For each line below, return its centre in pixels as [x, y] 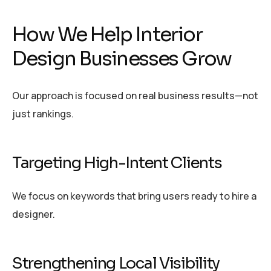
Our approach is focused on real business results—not [135, 96]
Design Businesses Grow [122, 58]
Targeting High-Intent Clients [117, 163]
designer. [34, 214]
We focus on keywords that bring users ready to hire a [134, 196]
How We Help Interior [107, 34]
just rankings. [43, 114]
